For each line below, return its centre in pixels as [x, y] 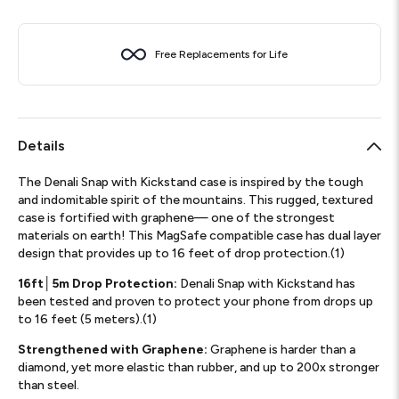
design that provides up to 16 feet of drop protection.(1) [181, 253]
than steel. [49, 385]
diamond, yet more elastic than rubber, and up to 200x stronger [199, 367]
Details [41, 146]
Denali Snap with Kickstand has [268, 284]
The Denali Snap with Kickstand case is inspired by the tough [191, 182]
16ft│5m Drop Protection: [99, 284]
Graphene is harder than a [283, 350]
